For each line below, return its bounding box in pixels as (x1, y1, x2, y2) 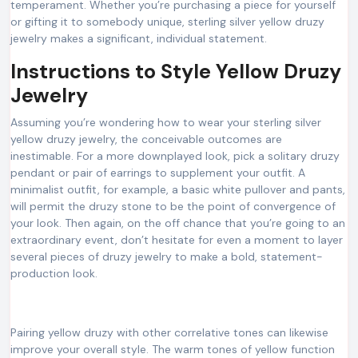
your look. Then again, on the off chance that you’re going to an (10, 215, 345, 230)
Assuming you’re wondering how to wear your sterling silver (10, 114, 321, 129)
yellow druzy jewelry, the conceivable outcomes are (10, 131, 282, 146)
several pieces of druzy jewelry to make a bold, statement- (10, 249, 323, 264)
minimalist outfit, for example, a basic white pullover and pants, (10, 181, 345, 197)
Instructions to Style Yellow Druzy (10, 58, 341, 85)
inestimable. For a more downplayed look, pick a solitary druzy (10, 148, 340, 163)
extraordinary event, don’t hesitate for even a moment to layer (10, 232, 343, 247)
